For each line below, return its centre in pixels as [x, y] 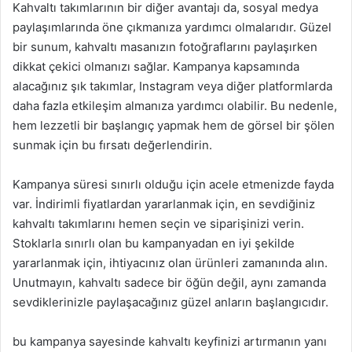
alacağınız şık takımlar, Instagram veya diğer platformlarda [172, 86]
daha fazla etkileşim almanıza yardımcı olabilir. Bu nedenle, [175, 106]
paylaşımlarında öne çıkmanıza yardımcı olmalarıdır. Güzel [172, 27]
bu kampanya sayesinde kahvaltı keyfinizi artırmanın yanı [170, 341]
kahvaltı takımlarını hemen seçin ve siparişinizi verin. [158, 224]
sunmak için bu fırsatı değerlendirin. [112, 145]
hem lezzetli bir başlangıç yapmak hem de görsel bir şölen [174, 125]
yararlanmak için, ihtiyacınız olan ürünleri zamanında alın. [170, 263]
